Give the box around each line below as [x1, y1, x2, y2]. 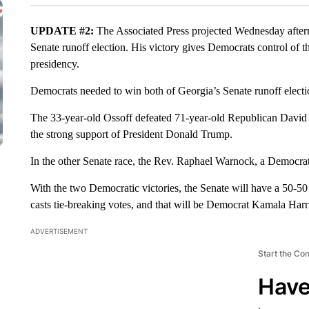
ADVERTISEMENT [30, 227, 88, 235]
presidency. [30, 58, 79, 70]
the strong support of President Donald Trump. [30, 128, 232, 140]
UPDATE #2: [30, 25, 97, 37]
